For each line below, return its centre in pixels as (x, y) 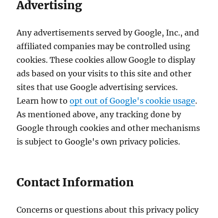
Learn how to (43, 100)
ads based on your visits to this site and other (104, 73)
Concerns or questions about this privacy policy (108, 209)
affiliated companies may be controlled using (104, 46)
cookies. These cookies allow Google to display (106, 60)
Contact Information (75, 182)
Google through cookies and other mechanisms (109, 128)
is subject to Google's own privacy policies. (99, 141)
